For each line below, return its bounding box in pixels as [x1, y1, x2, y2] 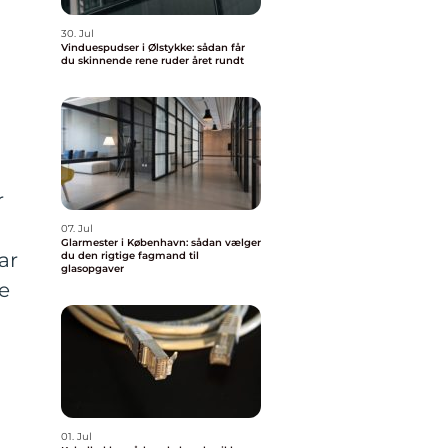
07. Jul [61, 222, 93, 235]
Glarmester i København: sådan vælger [61, 236, 261, 249]
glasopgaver [61, 262, 124, 275]
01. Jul [61, 430, 92, 443]
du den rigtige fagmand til [61, 249, 199, 262]
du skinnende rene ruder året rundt [61, 54, 244, 67]
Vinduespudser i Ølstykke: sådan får [61, 41, 245, 54]
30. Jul [61, 27, 94, 40]
